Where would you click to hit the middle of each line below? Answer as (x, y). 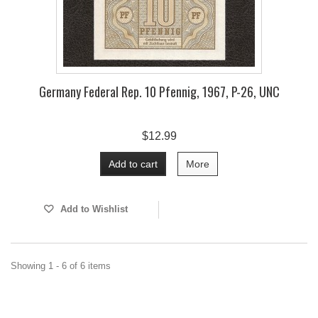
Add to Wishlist (92, 209)
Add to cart (133, 164)
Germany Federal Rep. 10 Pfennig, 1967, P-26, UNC (159, 92)
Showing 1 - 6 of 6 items (61, 266)
